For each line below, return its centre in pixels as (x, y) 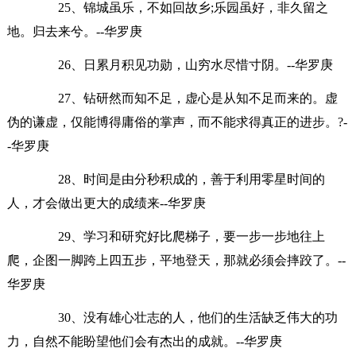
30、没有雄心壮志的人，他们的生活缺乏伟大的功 (185, 317)
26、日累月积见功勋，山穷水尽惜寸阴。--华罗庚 (182, 64)
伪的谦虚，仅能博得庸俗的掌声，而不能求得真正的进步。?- (177, 122)
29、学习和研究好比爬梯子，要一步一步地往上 (178, 236)
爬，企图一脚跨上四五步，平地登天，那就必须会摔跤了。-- (176, 260)
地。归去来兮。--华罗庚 (74, 31)
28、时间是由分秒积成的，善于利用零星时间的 (178, 179)
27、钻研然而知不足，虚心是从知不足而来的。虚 (185, 98)
